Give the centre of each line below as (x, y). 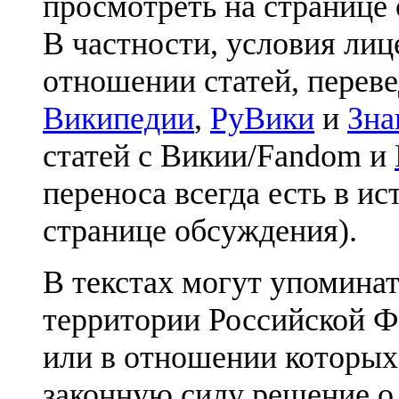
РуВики (262, 118)
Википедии (118, 118)
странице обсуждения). (200, 230)
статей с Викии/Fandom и (219, 155)
